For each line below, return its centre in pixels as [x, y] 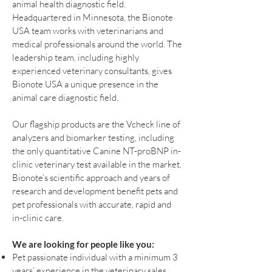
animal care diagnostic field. [65, 97]
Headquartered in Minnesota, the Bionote [93, 17]
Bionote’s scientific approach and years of [91, 177]
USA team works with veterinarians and [88, 30]
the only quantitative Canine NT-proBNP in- [97, 151]
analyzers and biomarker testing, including [93, 137]
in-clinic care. [38, 217]
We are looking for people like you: [83, 244]
